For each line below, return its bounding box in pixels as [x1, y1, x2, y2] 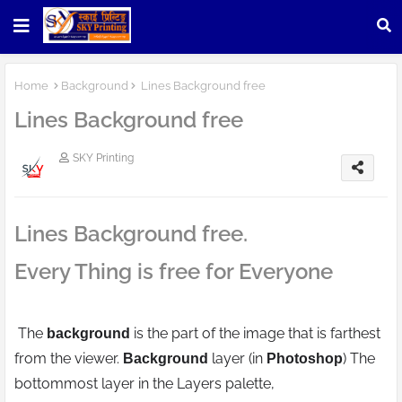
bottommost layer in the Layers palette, [14, 375, 275, 393]
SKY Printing [73, 152, 134, 165]
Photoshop [267, 351, 343, 367]
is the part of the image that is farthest [130, 325, 380, 343]
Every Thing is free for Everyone [14, 258, 338, 285]
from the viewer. [14, 350, 123, 368]
